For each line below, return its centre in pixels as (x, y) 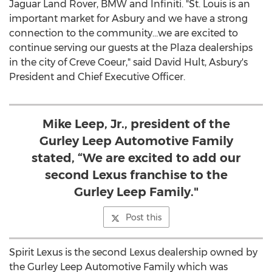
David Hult (179, 62)
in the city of (39, 62)
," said (140, 62)
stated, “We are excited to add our (136, 158)
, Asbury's (226, 62)
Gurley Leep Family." (136, 192)
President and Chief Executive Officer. (97, 77)
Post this (143, 217)
